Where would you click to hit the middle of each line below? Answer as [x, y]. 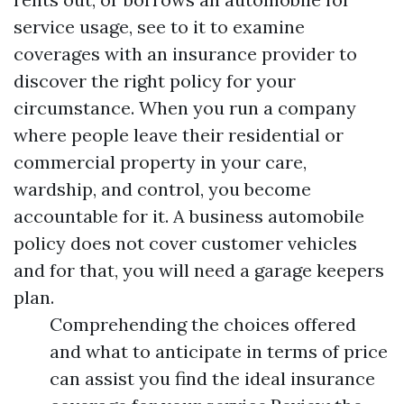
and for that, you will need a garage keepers [199, 270]
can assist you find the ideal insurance [212, 378]
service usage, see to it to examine [159, 27]
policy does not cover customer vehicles [185, 243]
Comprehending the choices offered [203, 324]
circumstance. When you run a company [185, 108]
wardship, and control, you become [162, 189]
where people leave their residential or [179, 135]
